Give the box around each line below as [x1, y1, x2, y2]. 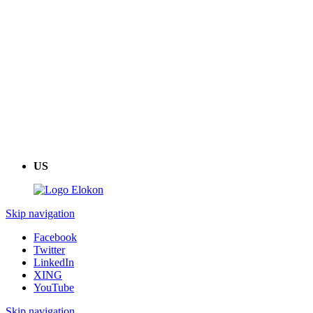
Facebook [34, 231, 77, 244]
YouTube [34, 282, 74, 294]
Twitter [34, 244, 65, 256]
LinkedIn [34, 256, 74, 269]
